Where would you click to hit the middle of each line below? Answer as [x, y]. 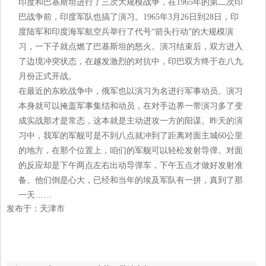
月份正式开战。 [47, 76]
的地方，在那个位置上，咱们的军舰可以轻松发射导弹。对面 [131, 151]
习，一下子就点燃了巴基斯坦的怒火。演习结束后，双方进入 [131, 47]
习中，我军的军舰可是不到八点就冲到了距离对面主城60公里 [131, 136]
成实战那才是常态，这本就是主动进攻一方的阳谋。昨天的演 [131, 121]
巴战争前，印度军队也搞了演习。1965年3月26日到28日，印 [129, 17]
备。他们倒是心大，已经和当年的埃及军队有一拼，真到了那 [131, 180]
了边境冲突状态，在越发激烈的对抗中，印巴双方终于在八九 [131, 61]
